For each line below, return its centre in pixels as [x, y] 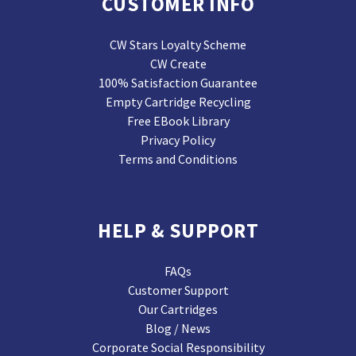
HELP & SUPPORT [178, 231]
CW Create [178, 64]
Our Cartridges [178, 310]
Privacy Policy [178, 140]
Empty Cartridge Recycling [178, 102]
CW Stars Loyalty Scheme [178, 45]
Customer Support [178, 290]
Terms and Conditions [178, 159]
